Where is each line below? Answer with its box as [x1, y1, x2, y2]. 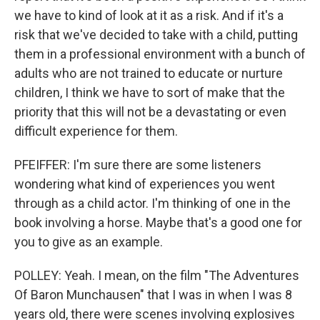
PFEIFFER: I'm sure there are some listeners [14, 157, 261, 172]
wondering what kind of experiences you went [14, 176, 275, 191]
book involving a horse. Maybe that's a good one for [14, 215, 302, 230]
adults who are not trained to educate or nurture [14, 66, 283, 81]
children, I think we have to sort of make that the [14, 85, 285, 100]
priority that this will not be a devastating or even [14, 104, 286, 119]
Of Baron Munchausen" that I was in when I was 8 [14, 287, 292, 302]
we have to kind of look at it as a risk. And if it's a [14, 8, 284, 23]
